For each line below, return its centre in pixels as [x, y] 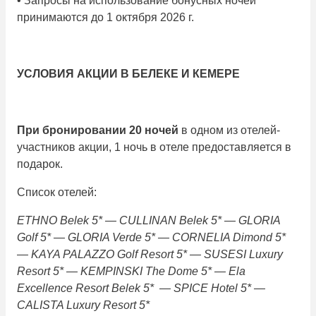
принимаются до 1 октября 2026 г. [105, 18]
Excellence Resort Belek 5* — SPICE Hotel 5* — [141, 288]
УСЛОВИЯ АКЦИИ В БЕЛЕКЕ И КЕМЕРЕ [128, 74]
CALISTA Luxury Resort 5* [83, 305]
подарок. [40, 164]
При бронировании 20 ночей [98, 130]
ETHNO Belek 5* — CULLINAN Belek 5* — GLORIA [148, 221]
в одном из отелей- [229, 130]
